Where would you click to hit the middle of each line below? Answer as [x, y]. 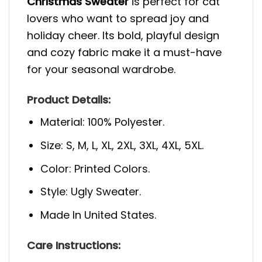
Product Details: [70, 99]
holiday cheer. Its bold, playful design [123, 35]
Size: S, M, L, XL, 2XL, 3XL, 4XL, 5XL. [122, 145]
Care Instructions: [74, 246]
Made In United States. [99, 215]
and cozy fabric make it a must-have [124, 52]
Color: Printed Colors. [95, 168]
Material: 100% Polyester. [103, 122]
